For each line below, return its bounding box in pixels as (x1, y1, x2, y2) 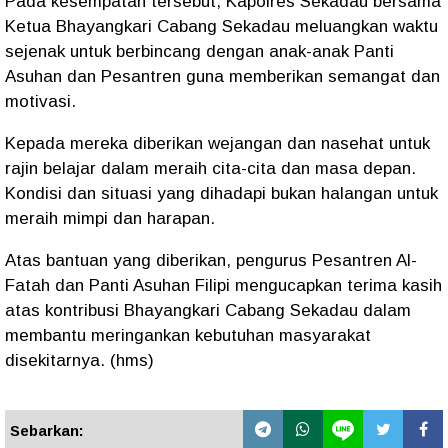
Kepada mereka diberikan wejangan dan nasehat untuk (5, 134, 430, 153)
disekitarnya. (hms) (5, 351, 159, 370)
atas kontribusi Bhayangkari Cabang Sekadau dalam (5, 301, 411, 320)
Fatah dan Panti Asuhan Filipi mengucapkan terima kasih (5, 276, 442, 295)
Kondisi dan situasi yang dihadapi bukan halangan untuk (5, 184, 438, 203)
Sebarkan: (10, 422, 84, 439)
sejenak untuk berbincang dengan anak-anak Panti (5, 42, 394, 61)
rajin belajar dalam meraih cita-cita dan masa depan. (5, 159, 416, 178)
